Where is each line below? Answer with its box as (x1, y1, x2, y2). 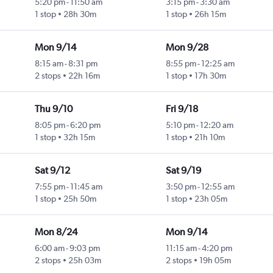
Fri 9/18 (165, 103, 198, 115)
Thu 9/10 (34, 103, 73, 115)
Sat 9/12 (34, 165, 70, 177)
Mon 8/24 (34, 226, 77, 238)
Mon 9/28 (165, 41, 208, 54)
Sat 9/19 (165, 165, 201, 177)
